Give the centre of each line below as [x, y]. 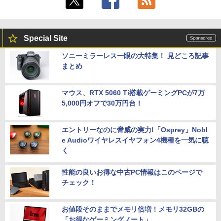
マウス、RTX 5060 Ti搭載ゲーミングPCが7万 [133, 93]
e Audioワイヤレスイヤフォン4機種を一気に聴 [135, 140]
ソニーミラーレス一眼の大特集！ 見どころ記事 [135, 56]
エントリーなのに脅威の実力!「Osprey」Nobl [135, 130]
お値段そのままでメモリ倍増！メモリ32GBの [133, 209]
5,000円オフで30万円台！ [102, 103]
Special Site [46, 38]
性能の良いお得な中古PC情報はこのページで [132, 172]
